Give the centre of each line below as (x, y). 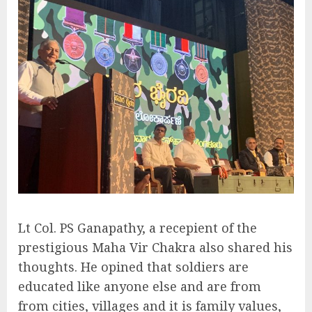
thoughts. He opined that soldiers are (133, 267)
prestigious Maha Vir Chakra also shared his (155, 248)
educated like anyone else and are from (140, 287)
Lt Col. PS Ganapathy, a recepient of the (138, 228)
